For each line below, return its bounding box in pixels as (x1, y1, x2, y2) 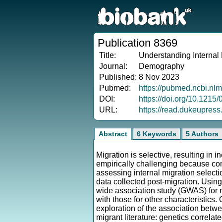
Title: (99, 51, 116, 59)
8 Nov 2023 (139, 73, 179, 81)
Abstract (99, 130, 127, 138)
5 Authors (186, 130, 219, 138)
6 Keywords (137, 130, 176, 138)
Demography (139, 62, 184, 70)
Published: (99, 73, 137, 81)
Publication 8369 (98, 37, 177, 49)
